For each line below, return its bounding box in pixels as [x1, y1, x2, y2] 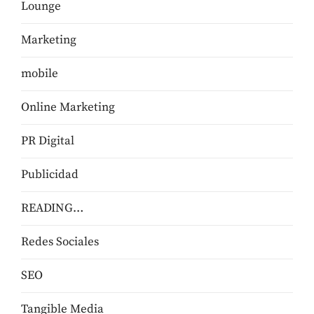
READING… [21, 200, 83, 216]
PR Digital [21, 132, 74, 149]
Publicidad [21, 166, 78, 182]
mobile [21, 65, 58, 81]
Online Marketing [21, 99, 115, 115]
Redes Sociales [21, 233, 99, 250]
